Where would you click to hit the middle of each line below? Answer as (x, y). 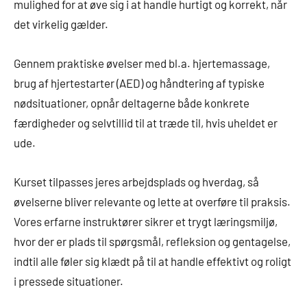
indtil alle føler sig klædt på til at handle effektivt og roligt (152, 261)
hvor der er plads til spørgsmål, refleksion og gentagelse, (152, 242)
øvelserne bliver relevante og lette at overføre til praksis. (152, 202)
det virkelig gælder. (61, 24)
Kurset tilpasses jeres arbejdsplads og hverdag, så (136, 182)
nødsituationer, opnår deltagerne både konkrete (132, 103)
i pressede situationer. (69, 281)
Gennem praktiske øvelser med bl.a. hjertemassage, (142, 63)
